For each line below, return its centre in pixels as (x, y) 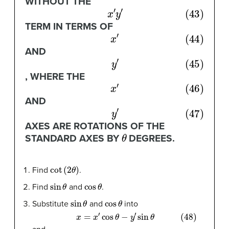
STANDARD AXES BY (73, 139)
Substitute (51, 204)
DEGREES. (151, 139)
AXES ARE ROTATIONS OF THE (95, 126)
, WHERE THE (55, 76)
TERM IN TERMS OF (69, 27)
